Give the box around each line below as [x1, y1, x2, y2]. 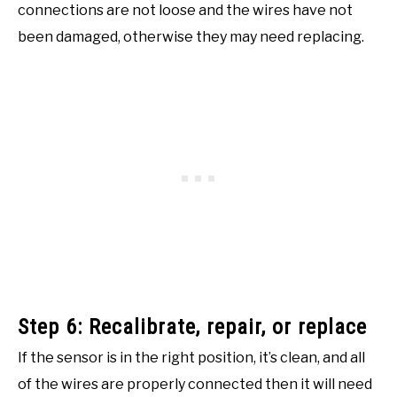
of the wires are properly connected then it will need [18, 375, 372, 393]
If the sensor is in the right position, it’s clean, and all [18, 348, 365, 366]
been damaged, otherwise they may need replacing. [18, 27, 364, 45]
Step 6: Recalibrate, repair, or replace [18, 314, 367, 339]
